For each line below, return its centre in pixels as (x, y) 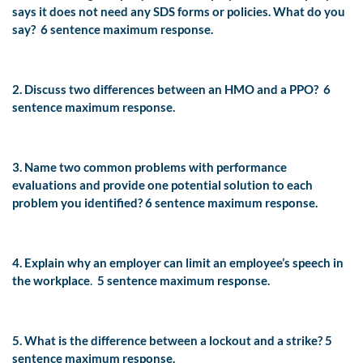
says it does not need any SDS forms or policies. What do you (179, 12)
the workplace (51, 281)
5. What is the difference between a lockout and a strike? (167, 341)
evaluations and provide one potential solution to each (162, 185)
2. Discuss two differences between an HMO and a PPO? (165, 90)
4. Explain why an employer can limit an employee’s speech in (178, 263)
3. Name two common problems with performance (149, 167)
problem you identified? (77, 203)
